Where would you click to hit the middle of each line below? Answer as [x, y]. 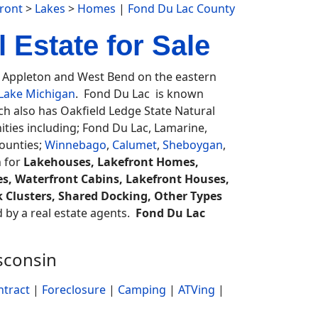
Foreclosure [74, 290]
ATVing [197, 290]
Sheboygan [193, 145]
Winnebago [76, 145]
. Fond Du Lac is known [139, 94]
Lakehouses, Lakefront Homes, [111, 162]
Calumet [135, 145]
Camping [142, 290]
